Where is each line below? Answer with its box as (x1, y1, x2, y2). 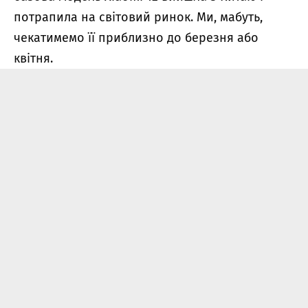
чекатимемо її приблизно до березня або (14, 30, 258, 45)
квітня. (14, 50, 53, 66)
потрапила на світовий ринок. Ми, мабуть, (14, 9, 263, 25)
